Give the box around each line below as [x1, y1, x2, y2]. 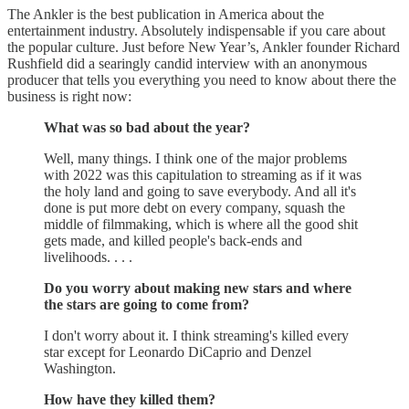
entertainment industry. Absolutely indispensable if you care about [7, 22, 385, 38]
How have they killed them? [44, 391, 215, 407]
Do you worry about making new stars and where [44, 279, 351, 296]
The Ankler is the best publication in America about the [7, 5, 324, 22]
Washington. [44, 360, 116, 376]
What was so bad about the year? [44, 119, 250, 135]
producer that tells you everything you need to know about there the [7, 71, 396, 88]
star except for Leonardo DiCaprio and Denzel [44, 343, 311, 360]
